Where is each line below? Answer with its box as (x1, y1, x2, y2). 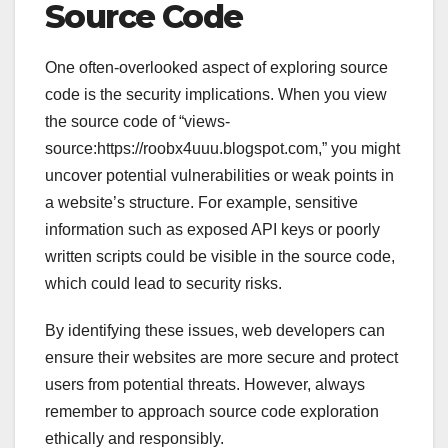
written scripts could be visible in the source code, (45, 248, 395, 266)
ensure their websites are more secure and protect (45, 349, 398, 367)
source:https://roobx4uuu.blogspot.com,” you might (45, 140, 400, 158)
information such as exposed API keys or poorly (45, 221, 380, 239)
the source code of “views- (45, 113, 230, 131)
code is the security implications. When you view (45, 86, 387, 104)
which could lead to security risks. (45, 275, 282, 293)
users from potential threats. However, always (45, 376, 365, 394)
